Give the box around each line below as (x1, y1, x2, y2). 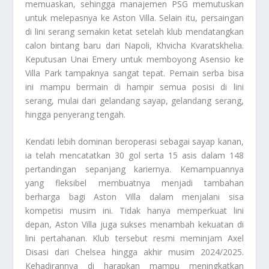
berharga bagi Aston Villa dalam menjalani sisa (25, 191, 244, 203)
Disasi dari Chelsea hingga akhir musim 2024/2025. (25, 246, 244, 258)
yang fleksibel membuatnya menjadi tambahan (25, 177, 244, 189)
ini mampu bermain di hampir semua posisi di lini (25, 80, 244, 92)
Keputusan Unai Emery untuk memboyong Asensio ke (25, 53, 244, 65)
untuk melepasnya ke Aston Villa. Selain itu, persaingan (25, 11, 244, 23)
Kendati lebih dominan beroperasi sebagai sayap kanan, (25, 136, 244, 148)
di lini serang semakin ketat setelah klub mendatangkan (25, 25, 244, 37)
